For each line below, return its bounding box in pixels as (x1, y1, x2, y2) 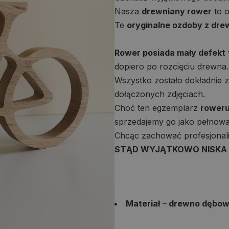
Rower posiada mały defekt (114, 47, 225, 58)
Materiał (126, 198, 160, 209)
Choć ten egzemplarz (114, 102, 200, 113)
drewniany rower (142, 6, 212, 16)
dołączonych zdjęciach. (114, 88, 205, 99)
